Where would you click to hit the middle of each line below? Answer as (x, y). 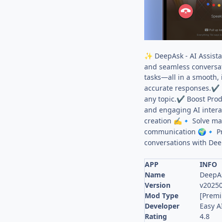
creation (159, 121)
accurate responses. (178, 88)
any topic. (161, 99)
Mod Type (162, 196)
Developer (162, 206)
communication (171, 132)
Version (158, 185)
